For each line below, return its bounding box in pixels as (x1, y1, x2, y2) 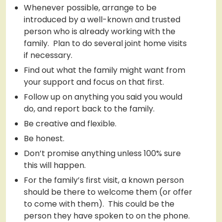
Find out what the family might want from (24, 64, 185, 76)
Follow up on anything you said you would (24, 91, 182, 103)
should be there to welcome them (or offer (24, 186, 192, 198)
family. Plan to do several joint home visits (24, 38, 187, 50)
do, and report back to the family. (24, 103, 155, 115)
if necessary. (24, 50, 72, 61)
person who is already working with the (24, 26, 175, 38)
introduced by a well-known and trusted (24, 14, 180, 26)
